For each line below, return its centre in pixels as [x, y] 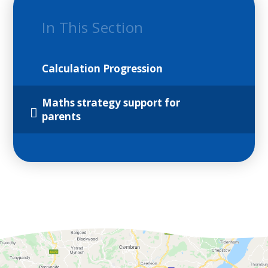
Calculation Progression [103, 69]
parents [62, 117]
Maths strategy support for [111, 103]
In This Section [93, 28]
